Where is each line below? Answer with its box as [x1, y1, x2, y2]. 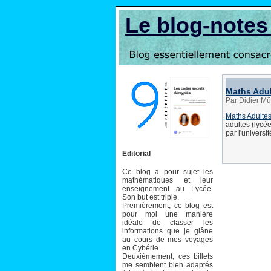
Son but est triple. [122, 192, 179, 201]
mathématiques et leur [122, 175, 213, 184]
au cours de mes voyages [122, 235, 213, 244]
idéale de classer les [122, 218, 213, 227]
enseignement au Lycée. [122, 184, 213, 193]
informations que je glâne [122, 226, 213, 235]
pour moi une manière [122, 209, 213, 218]
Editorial [122, 149, 151, 158]
